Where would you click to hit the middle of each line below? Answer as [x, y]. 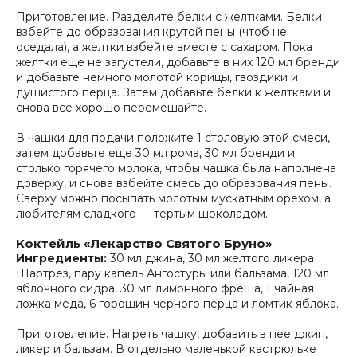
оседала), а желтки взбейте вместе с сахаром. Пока [164, 47]
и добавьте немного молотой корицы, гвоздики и [157, 77]
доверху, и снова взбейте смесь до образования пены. [174, 183]
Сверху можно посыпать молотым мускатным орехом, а [173, 198]
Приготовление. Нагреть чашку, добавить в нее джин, [172, 334]
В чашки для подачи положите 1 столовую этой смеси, [173, 138]
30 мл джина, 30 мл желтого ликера [210, 258]
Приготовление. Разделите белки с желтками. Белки [169, 17]
